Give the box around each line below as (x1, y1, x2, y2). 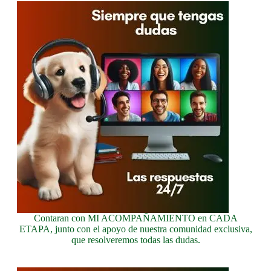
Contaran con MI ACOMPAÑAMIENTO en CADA (33, 213, 238, 224)
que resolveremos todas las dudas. (71, 235, 200, 246)
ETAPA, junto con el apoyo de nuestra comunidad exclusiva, (19, 224, 252, 235)
